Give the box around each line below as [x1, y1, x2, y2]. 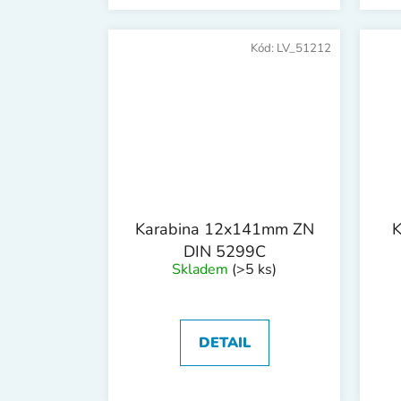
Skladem [172, 259, 232, 279]
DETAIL [198, 332, 251, 353]
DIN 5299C [183, 240, 266, 262]
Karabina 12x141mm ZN [134, 218, 314, 240]
